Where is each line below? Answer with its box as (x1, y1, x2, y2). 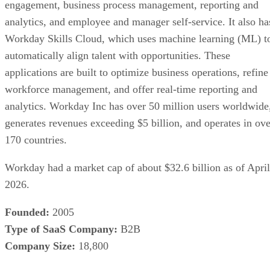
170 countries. (5, 133, 67, 146)
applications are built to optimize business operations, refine (5, 66, 268, 78)
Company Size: (5, 239, 75, 252)
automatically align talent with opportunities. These (5, 49, 230, 61)
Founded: (5, 206, 49, 218)
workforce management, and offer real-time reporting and (5, 83, 257, 95)
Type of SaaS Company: (5, 222, 118, 235)
